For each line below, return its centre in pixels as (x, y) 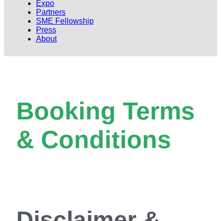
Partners (51, 12)
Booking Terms (106, 111)
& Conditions (94, 139)
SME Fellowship (65, 21)
